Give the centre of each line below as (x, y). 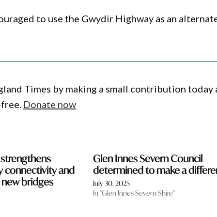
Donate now (50, 104)
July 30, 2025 (111, 184)
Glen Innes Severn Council (147, 159)
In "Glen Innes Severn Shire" (134, 193)
